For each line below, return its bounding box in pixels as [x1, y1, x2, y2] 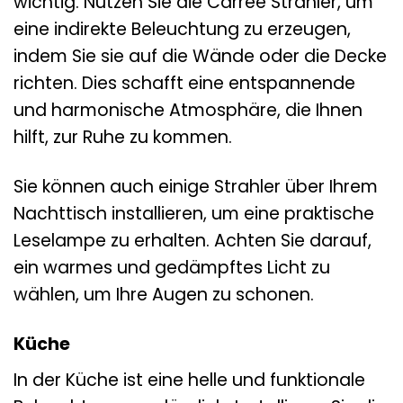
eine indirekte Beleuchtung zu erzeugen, [13, 17, 351, 41]
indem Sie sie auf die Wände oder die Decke [13, 44, 387, 68]
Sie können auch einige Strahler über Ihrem [13, 174, 378, 199]
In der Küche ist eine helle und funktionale [13, 367, 365, 392]
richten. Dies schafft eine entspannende [13, 71, 355, 95]
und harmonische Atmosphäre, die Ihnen [13, 98, 363, 122]
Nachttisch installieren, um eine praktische [13, 201, 374, 226]
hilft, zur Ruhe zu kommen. [13, 125, 232, 149]
